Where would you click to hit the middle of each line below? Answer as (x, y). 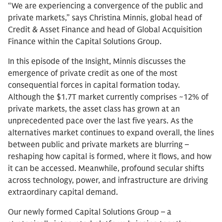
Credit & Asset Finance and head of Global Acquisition (105, 30)
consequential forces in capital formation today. (94, 85)
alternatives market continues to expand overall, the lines (111, 133)
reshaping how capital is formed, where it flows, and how (110, 157)
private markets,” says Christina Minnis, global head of (105, 18)
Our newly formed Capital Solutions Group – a (90, 212)
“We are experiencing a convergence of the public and (106, 6)
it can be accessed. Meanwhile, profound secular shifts (106, 168)
